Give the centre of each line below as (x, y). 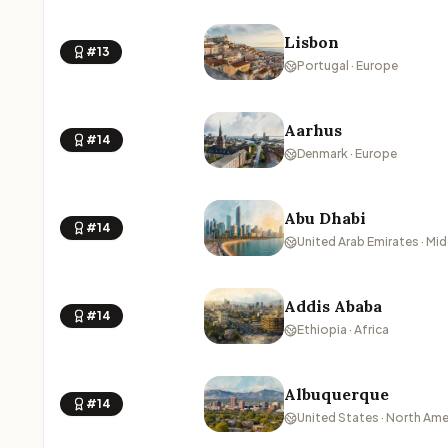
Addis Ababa (333, 306)
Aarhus (313, 130)
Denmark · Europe (347, 153)
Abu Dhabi (325, 218)
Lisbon (311, 42)
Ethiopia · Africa (343, 329)
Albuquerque (336, 394)
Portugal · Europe (347, 65)
